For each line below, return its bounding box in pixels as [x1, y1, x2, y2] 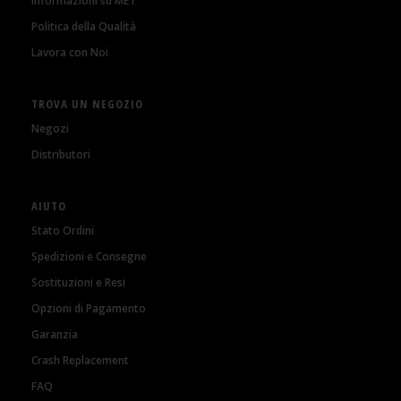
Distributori [31, 146, 90, 162]
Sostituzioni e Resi [31, 274, 125, 290]
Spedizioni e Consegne [31, 248, 147, 264]
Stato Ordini [31, 222, 94, 238]
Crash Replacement [31, 352, 129, 368]
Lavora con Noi [31, 44, 108, 60]
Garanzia [31, 326, 78, 342]
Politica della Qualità [31, 18, 136, 34]
